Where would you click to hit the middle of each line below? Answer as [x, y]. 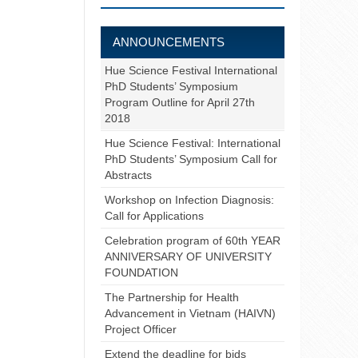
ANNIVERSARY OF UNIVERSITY [188, 256]
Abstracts [128, 175]
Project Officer [141, 329]
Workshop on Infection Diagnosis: [189, 199]
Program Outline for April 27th [180, 102]
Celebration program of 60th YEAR [193, 240]
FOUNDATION [141, 272]
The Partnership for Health [172, 297]
